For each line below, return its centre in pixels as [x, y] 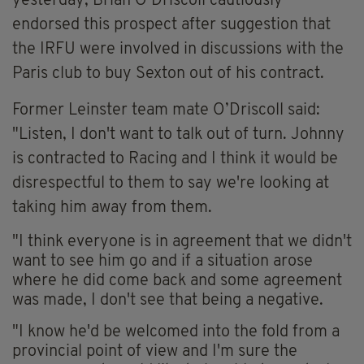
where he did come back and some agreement [177, 282]
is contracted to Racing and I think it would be [175, 160]
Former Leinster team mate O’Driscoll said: [166, 111]
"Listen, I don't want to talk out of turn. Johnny [178, 135]
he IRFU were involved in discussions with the [181, 50]
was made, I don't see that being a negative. [168, 301]
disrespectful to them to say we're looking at [171, 184]
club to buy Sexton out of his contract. [186, 74]
